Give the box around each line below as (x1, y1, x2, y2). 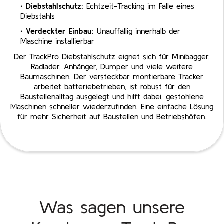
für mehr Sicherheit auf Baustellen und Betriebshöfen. (17, 112, 206, 121)
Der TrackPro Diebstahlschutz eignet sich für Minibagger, (14, 52, 210, 61)
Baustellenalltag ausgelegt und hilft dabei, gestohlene (20, 92, 204, 101)
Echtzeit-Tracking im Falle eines (83, 1, 194, 11)
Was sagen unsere (39, 196, 185, 217)
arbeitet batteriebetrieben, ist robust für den (33, 82, 190, 91)
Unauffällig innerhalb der (94, 26, 180, 36)
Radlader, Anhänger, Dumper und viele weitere (31, 62, 193, 71)
